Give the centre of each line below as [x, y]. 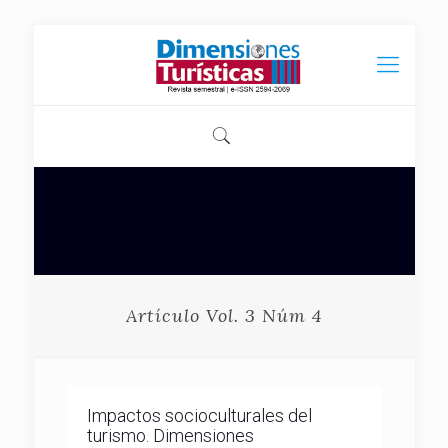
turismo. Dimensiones [170, 435]
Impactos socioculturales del [199, 415]
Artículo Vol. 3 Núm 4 [224, 315]
